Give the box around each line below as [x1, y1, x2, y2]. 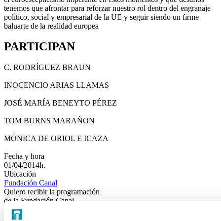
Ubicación [4, 170, 36, 179]
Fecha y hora [4, 152, 44, 161]
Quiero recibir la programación [4, 187, 100, 196]
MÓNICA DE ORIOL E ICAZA [4, 134, 109, 143]
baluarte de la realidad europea [4, 21, 99, 30]
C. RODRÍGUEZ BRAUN [4, 63, 91, 72]
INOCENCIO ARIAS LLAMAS [4, 81, 109, 90]
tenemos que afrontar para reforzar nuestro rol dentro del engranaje [4, 3, 211, 12]
